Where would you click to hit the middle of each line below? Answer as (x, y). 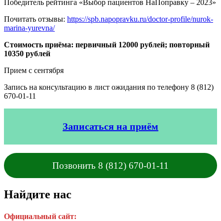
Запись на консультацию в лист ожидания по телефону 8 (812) (109, 87)
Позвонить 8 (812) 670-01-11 (110, 165)
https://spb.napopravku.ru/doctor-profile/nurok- (140, 19)
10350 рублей (27, 53)
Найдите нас (38, 195)
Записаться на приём (110, 127)
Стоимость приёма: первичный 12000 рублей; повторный (107, 44)
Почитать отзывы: (36, 19)
